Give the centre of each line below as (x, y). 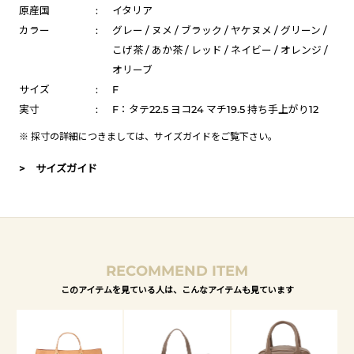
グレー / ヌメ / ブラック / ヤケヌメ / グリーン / (219, 30)
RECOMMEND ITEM (177, 271)
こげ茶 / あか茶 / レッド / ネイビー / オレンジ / (220, 50)
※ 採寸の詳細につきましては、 (87, 136)
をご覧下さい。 (244, 136)
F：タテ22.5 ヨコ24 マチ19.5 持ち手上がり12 (215, 109)
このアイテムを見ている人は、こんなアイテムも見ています (177, 289)
